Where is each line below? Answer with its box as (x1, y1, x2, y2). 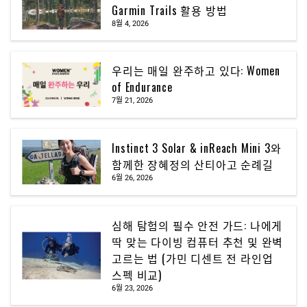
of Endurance (112, 79, 173, 96)
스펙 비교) (112, 266, 162, 283)
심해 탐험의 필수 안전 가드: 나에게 (112, 217, 283, 234)
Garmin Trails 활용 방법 (112, 1, 228, 19)
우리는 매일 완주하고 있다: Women (112, 62, 280, 79)
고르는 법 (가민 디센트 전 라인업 (112, 249, 273, 267)
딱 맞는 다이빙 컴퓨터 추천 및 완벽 (112, 233, 284, 250)
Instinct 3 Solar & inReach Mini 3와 (112, 140, 282, 157)
